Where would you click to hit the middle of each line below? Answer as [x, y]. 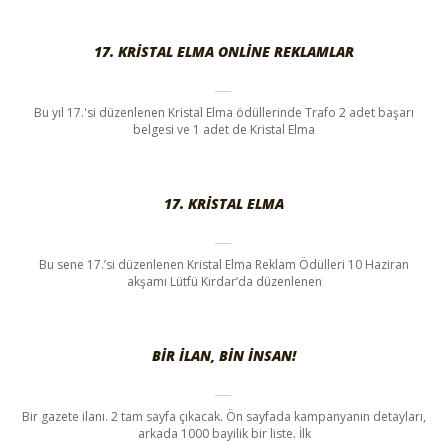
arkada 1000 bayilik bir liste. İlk [224, 434]
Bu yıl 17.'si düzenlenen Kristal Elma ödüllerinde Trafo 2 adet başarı [224, 113]
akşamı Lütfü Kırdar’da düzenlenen [224, 282]
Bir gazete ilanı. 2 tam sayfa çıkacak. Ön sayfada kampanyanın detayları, [224, 417]
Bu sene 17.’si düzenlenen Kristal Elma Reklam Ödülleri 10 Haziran [224, 265]
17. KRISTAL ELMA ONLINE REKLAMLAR [224, 52]
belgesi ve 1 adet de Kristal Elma [224, 130]
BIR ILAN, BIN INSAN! [224, 356]
